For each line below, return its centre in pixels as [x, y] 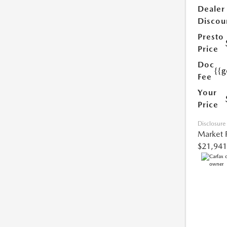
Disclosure [211, 124]
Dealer [211, 9]
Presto [211, 37]
